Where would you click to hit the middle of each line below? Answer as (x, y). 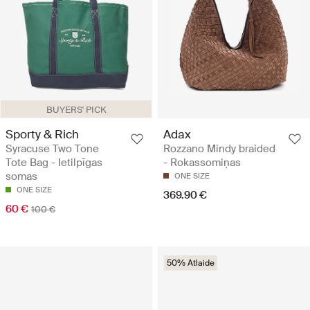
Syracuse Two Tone (52, 148)
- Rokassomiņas (202, 162)
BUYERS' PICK (76, 109)
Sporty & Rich (42, 134)
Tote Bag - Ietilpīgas (54, 162)
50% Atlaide (191, 263)
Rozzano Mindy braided (219, 148)
